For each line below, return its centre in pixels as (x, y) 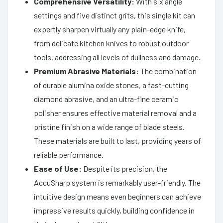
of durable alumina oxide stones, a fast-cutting (111, 85)
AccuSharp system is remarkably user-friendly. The (117, 182)
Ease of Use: (58, 168)
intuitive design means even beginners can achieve (117, 196)
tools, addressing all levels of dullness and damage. (117, 57)
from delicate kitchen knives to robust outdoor (111, 43)
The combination (168, 71)
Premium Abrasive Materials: (86, 71)
